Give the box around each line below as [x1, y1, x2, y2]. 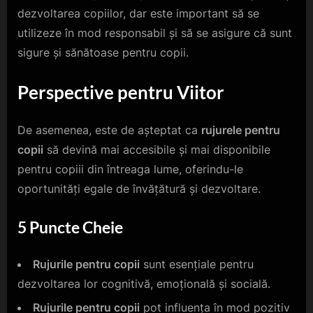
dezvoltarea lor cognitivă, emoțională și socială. [17, 276, 270, 291]
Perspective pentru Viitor [17, 81, 224, 104]
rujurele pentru [201, 123, 280, 138]
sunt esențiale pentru [140, 256, 254, 271]
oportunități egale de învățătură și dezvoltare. [17, 182, 261, 196]
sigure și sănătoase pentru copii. [17, 45, 189, 60]
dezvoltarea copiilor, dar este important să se [17, 6, 259, 21]
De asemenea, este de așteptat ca [17, 123, 201, 138]
